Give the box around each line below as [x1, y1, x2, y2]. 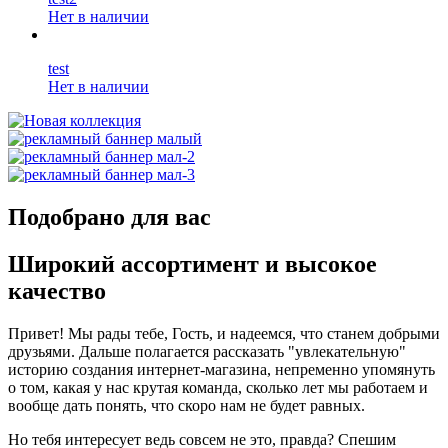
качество [8, 277, 106, 304]
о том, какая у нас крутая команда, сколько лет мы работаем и [8, 378, 428, 396]
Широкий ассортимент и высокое [8, 250, 377, 277]
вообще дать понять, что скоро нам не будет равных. [8, 396, 365, 414]
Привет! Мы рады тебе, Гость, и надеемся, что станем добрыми [8, 324, 440, 342]
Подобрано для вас [8, 204, 211, 230]
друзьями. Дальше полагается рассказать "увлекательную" [8, 342, 406, 360]
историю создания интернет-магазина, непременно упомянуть [8, 360, 435, 378]
